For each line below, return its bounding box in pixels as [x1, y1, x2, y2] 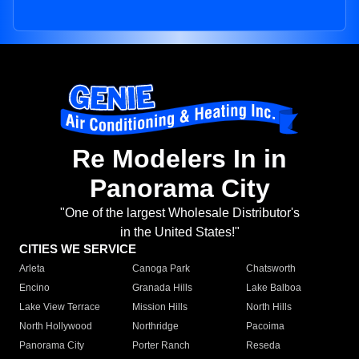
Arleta [19, 263, 45, 275]
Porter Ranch [132, 340, 191, 352]
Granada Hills [132, 282, 193, 294]
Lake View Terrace [19, 301, 100, 313]
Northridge [132, 321, 179, 333]
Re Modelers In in [72, 144, 287, 174]
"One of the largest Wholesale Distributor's [59, 206, 300, 220]
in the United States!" [119, 225, 240, 240]
